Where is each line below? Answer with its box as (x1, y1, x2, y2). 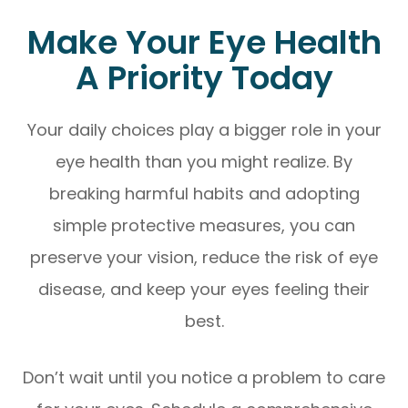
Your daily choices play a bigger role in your (26, 117, 382, 141)
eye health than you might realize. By (56, 149, 352, 173)
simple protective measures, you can (53, 213, 355, 237)
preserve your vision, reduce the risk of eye (30, 245, 378, 269)
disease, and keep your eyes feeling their (38, 277, 370, 301)
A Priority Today (75, 54, 333, 101)
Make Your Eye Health (26, 18, 382, 66)
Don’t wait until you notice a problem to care (23, 365, 385, 389)
